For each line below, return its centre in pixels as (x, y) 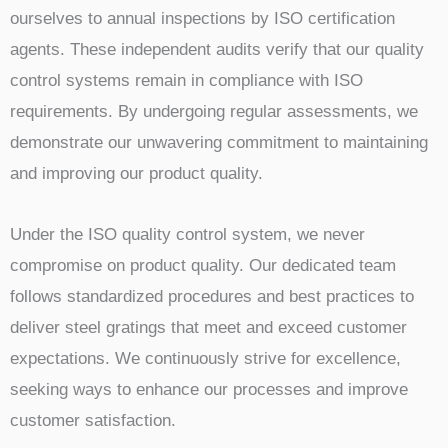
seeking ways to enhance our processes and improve (209, 389)
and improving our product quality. (136, 173)
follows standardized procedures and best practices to (212, 296)
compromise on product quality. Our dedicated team (203, 265)
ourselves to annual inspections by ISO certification (202, 18)
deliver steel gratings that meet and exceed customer (208, 327)
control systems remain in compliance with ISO (186, 80)
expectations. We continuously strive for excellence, (205, 358)
